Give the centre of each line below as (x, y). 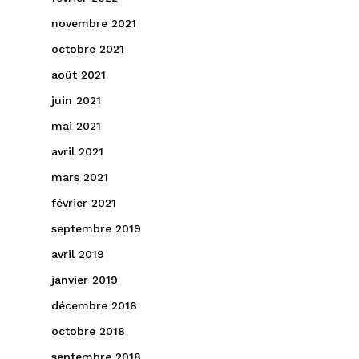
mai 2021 (76, 126)
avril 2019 (78, 254)
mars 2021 (80, 177)
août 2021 (79, 75)
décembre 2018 (94, 305)
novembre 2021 (94, 23)
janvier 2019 (85, 280)
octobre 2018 (88, 331)
